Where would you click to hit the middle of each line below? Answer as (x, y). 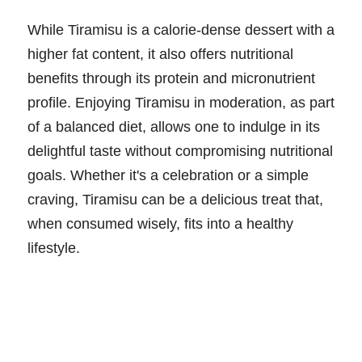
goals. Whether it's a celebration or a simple (168, 175)
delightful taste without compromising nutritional (180, 151)
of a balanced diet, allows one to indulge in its (174, 126)
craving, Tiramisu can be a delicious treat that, (175, 199)
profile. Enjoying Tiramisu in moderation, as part (181, 102)
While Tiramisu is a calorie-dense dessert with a (181, 29)
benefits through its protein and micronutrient (171, 78)
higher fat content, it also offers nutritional (160, 54)
